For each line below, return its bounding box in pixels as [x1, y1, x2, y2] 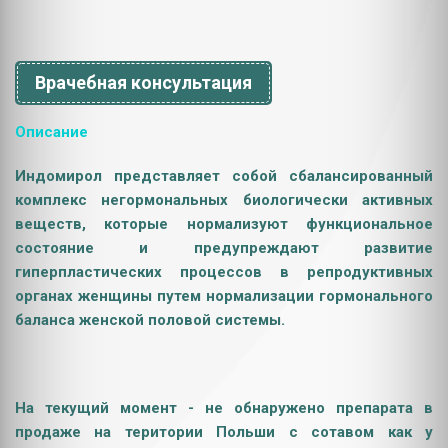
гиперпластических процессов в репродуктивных [15, 263, 433, 281]
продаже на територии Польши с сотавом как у [15, 423, 433, 441]
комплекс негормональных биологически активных [15, 191, 433, 209]
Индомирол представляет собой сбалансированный [15, 167, 433, 185]
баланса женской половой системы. [15, 311, 285, 329]
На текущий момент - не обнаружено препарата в [15, 399, 433, 417]
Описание [15, 123, 88, 141]
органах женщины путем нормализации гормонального [15, 287, 433, 305]
